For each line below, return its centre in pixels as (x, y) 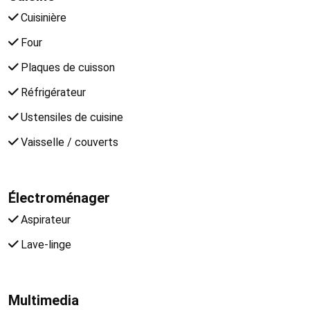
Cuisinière (42, 17)
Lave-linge (45, 244)
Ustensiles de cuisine (71, 117)
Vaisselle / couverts (68, 142)
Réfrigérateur (52, 92)
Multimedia (44, 300)
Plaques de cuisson (66, 67)
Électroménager (59, 198)
